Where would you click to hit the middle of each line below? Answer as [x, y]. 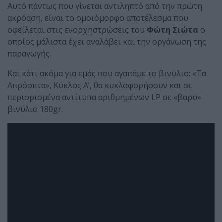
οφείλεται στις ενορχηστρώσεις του [77, 30]
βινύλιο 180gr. [35, 109]
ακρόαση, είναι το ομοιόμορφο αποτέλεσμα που [98, 18]
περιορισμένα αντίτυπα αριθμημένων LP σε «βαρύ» [104, 97]
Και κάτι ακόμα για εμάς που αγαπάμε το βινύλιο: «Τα [107, 74]
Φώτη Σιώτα [172, 30]
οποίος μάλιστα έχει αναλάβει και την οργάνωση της [107, 42]
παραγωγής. [29, 54]
